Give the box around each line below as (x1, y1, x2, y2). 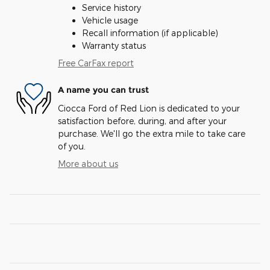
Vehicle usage (82, 14, 138, 25)
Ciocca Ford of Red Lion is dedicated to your (58, 102, 240, 113)
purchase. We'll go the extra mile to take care (58, 128, 245, 139)
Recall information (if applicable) (82, 27, 218, 38)
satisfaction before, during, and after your (58, 115, 227, 126)
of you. (58, 140, 86, 151)
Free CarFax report (58, 57, 134, 68)
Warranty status (82, 40, 146, 51)
